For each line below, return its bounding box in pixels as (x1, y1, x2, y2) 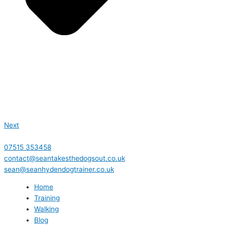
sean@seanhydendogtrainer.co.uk (4, 165, 114, 173)
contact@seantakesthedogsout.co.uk (4, 154, 125, 162)
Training (34, 194, 60, 202)
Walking (34, 205, 59, 213)
